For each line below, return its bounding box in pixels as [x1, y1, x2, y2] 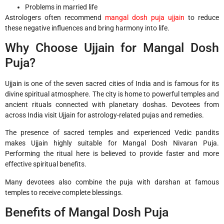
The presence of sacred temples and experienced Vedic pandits [5, 128, 219, 137]
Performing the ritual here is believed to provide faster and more [5, 149, 219, 158]
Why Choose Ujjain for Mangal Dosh [5, 40, 219, 55]
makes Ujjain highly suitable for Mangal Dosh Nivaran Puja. [5, 139, 219, 147]
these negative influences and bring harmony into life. [5, 23, 169, 32]
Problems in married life [25, 2, 97, 11]
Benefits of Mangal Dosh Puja [5, 205, 168, 220]
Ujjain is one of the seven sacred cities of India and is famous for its [5, 79, 219, 87]
